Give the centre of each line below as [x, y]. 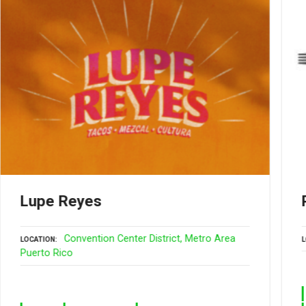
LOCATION [38, 239]
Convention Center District [123, 238]
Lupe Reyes [61, 201]
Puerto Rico [47, 253]
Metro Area [211, 238]
